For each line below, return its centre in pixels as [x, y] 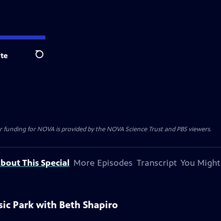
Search [47, 60]
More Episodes [103, 163]
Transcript [156, 163]
